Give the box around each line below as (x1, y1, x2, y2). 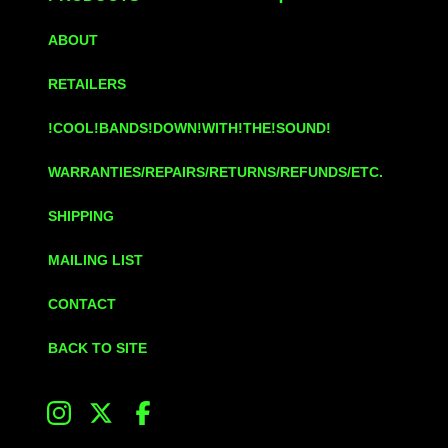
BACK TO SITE (48, 340, 147, 356)
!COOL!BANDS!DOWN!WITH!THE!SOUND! (48, 120, 331, 136)
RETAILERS (48, 76, 126, 92)
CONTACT (48, 296, 116, 312)
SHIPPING (48, 208, 114, 224)
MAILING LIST (48, 252, 143, 268)
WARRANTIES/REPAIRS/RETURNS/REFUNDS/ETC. (48, 164, 383, 180)
